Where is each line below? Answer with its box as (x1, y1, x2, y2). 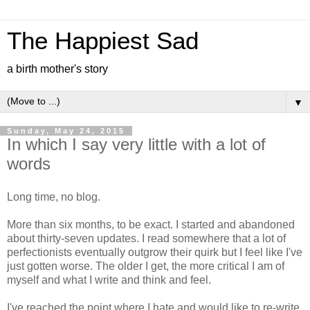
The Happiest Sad (7, 28, 199, 54)
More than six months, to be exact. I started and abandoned (7, 218, 295, 230)
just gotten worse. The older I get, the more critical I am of (7, 259, 284, 272)
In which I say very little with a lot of (7, 135, 266, 154)
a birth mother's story (7, 63, 108, 75)
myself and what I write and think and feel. (7, 273, 211, 286)
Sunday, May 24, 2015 (7, 127, 125, 135)
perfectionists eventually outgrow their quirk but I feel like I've (7, 246, 302, 258)
